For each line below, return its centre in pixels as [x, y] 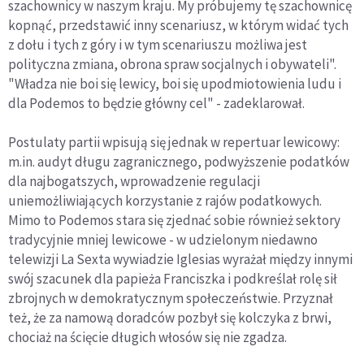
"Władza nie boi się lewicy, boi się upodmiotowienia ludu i [175, 83]
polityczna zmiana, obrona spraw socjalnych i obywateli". [172, 64]
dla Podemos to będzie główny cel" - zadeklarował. [156, 103]
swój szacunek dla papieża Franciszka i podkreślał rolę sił [173, 278]
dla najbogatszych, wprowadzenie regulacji [134, 181]
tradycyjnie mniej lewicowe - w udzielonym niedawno [163, 239]
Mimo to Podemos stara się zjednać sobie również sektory [174, 220]
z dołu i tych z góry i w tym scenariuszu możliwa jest [158, 44]
